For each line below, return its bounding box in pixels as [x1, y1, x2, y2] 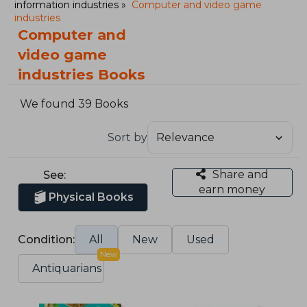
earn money [199, 182, 266, 196]
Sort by [107, 130, 147, 144]
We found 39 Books [20, 97, 129, 111]
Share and [212, 167, 269, 181]
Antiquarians [32, 261, 102, 275]
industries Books [18, 66, 146, 83]
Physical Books [49, 190, 134, 204]
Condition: [18, 232, 75, 246]
